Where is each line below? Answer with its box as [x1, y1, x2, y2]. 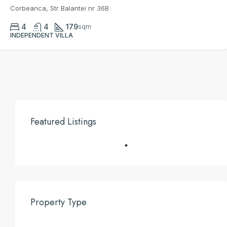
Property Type [30, 196, 87, 209]
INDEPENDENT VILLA [10, 31, 73, 39]
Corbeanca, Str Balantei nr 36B [10, 4, 109, 12]
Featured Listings [30, 115, 96, 128]
